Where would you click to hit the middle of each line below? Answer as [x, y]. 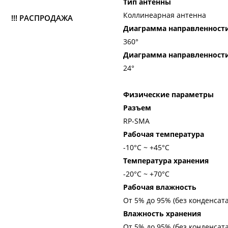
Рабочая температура [164, 134]
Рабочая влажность [160, 187]
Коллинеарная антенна [165, 15]
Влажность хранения [162, 213]
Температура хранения [166, 161]
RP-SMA [136, 121]
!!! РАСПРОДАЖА [42, 18]
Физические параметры [168, 94]
